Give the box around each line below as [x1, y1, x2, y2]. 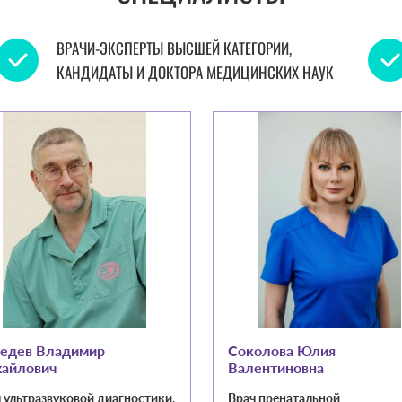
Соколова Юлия [228, 342, 336, 360]
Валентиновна [228, 359, 324, 377]
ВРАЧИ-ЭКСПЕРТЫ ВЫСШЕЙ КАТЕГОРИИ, [57, 37, 293, 60]
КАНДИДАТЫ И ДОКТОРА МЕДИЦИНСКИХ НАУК [57, 61, 335, 84]
